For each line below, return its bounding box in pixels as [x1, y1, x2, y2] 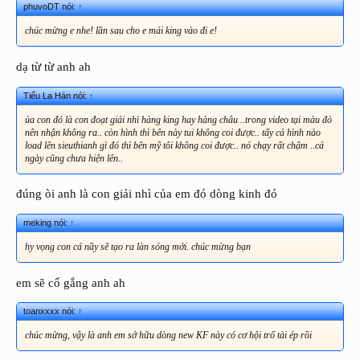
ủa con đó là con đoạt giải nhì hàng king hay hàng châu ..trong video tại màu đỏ [25, 113, 332, 125]
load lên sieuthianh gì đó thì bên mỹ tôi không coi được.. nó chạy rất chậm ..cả [25, 139, 324, 151]
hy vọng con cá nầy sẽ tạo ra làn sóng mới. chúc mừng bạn [25, 240, 251, 252]
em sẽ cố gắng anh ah [16, 276, 125, 289]
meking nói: [23, 217, 70, 227]
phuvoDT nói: [23, 2, 78, 12]
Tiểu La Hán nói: [23, 90, 89, 100]
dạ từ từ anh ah [16, 59, 91, 73]
